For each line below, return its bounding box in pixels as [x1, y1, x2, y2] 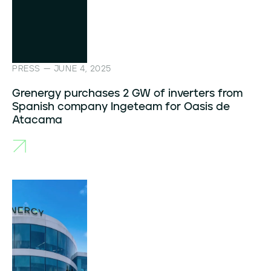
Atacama [12, 115, 62, 126]
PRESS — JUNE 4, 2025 [12, 65, 111, 73]
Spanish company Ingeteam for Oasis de [12, 102, 230, 113]
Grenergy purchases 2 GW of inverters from [12, 88, 243, 99]
